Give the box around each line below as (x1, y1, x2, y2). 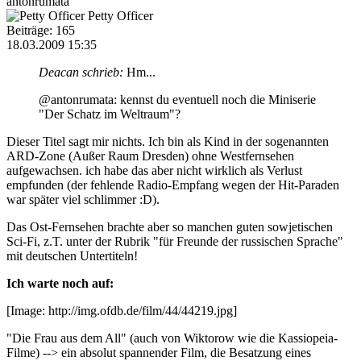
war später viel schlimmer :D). (6, 192, 160, 206)
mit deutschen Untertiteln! (6, 248, 138, 263)
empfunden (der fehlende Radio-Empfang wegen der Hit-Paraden (6, 177, 339, 192)
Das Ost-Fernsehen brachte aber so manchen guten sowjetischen (6, 219, 333, 234)
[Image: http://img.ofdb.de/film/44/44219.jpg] (6, 303, 237, 317)
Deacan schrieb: (39, 64, 123, 79)
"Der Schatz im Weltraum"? (39, 106, 180, 121)
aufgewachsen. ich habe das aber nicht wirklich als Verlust (6, 163, 302, 177)
